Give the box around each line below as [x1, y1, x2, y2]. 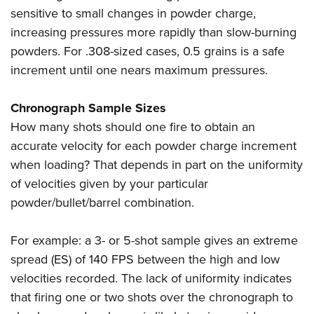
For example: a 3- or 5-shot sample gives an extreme [11, 231, 298, 250]
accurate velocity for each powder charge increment [11, 137, 296, 156]
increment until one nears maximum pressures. [11, 61, 268, 80]
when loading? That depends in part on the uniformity [11, 156, 303, 175]
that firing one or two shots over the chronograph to [11, 288, 293, 307]
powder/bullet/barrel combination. [11, 193, 194, 212]
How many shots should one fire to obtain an [11, 118, 255, 137]
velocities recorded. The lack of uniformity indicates [11, 269, 292, 288]
